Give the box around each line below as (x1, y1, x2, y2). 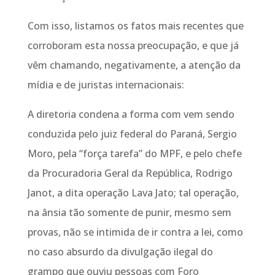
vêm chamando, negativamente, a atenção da (27, 58, 241, 72)
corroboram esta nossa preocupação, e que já (27, 39, 239, 52)
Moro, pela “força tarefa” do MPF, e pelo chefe (27, 147, 242, 160)
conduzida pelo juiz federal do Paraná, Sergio (27, 127, 237, 141)
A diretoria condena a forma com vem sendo (27, 107, 234, 121)
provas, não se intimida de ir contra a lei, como (27, 225, 243, 239)
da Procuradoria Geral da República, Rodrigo (27, 166, 233, 180)
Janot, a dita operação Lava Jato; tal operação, (27, 186, 239, 199)
